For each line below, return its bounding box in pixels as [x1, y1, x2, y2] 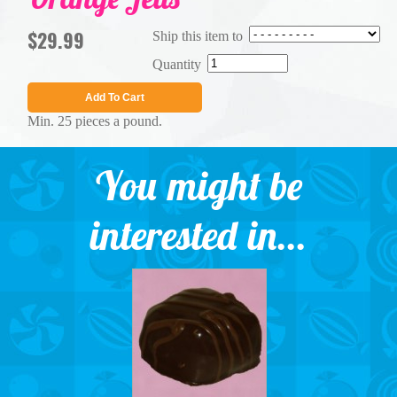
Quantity [152, 57, 201, 72]
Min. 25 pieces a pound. [27, 113, 162, 128]
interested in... [90, 210, 307, 260]
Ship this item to [152, 28, 243, 43]
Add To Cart [84, 91, 144, 104]
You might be [94, 160, 303, 210]
